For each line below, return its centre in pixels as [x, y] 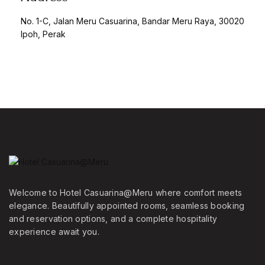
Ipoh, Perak [43, 34]
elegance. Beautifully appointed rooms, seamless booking [127, 206]
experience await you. [54, 232]
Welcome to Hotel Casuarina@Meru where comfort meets [126, 193]
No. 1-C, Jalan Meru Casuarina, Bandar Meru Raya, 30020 [132, 21]
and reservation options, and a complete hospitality [113, 219]
